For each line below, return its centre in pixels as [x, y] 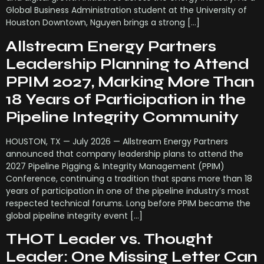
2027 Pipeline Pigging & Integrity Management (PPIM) [115, 166]
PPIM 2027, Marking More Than [130, 82]
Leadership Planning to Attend [128, 64]
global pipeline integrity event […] [74, 215]
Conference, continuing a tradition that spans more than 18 [129, 178]
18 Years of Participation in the [126, 99]
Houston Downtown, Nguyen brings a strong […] [103, 23]
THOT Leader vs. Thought [109, 240]
